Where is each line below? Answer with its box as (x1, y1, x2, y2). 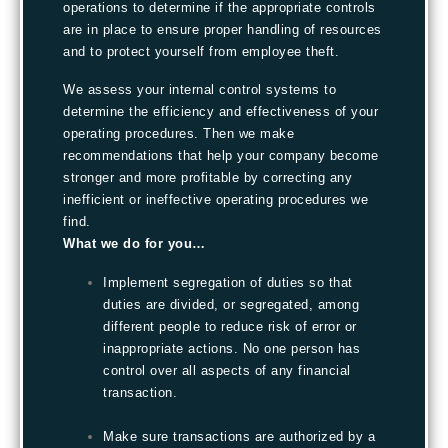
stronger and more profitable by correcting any (63, 170, 352, 186)
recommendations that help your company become (63, 148, 379, 164)
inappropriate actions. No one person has (103, 340, 360, 356)
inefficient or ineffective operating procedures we (63, 192, 368, 208)
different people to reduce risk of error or (103, 318, 357, 334)
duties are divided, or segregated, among (103, 296, 359, 312)
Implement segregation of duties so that (103, 274, 353, 290)
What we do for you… (63, 236, 206, 252)
